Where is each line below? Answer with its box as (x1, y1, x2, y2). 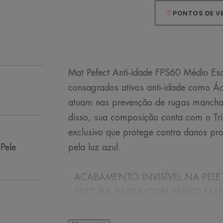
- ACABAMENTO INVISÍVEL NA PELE (68, 173, 221, 182)
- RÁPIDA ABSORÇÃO (68, 203, 160, 212)
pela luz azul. (68, 143, 120, 152)
